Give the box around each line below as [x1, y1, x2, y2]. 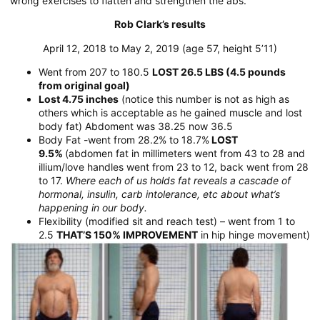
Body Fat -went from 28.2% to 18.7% [39, 134, 209, 146]
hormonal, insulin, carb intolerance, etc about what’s [39, 188, 280, 201]
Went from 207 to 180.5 [39, 66, 152, 79]
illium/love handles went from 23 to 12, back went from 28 [39, 161, 309, 174]
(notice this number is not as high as [119, 93, 289, 106]
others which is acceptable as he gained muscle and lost [39, 106, 302, 119]
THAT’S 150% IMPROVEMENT [56, 229, 198, 241]
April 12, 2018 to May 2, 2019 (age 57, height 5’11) [43, 41, 277, 54]
